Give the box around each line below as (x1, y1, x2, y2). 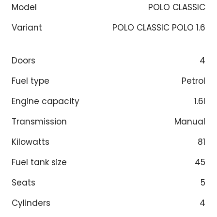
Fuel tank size (12, 156, 67, 168)
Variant (12, 22, 42, 33)
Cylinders (12, 197, 50, 209)
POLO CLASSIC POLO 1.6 (112, 22, 205, 33)
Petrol (182, 75, 205, 87)
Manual (174, 115, 205, 127)
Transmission (12, 115, 67, 127)
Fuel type (12, 75, 49, 87)
